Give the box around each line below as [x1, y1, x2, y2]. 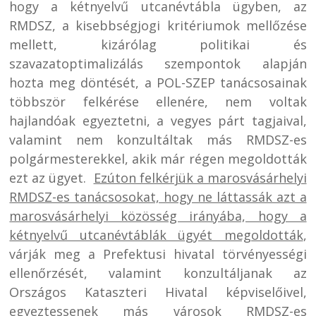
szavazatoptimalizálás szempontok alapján [9, 54, 307, 72]
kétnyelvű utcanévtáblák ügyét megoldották [9, 226, 303, 243]
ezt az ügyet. [9, 169, 94, 186]
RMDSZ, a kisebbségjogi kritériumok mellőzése [9, 16, 307, 34]
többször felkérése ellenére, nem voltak [9, 92, 307, 110]
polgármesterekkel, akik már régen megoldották [9, 150, 307, 167]
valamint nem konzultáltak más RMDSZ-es [9, 130, 307, 148]
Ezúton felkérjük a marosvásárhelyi [93, 169, 307, 186]
